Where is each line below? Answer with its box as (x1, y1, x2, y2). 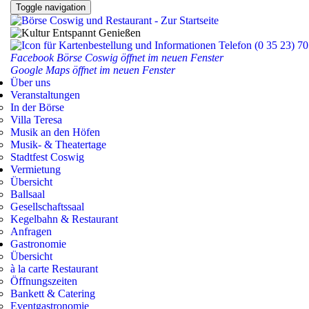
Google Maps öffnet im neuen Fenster (10, 64, 175, 76)
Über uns (10, 77, 50, 88)
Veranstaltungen (10, 89, 80, 101)
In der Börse (10, 101, 64, 113)
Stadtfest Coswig (10, 151, 84, 163)
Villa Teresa (10, 114, 62, 126)
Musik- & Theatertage (10, 139, 106, 150)
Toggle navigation (16, 2, 86, 12)
